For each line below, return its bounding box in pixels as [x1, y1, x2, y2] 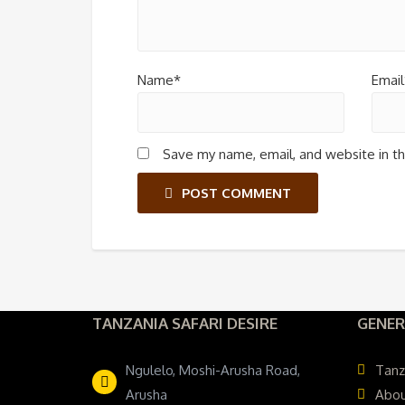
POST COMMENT [182, 184, 291, 202]
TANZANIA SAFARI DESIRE [92, 314, 278, 333]
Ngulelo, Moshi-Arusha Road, [126, 362, 300, 379]
